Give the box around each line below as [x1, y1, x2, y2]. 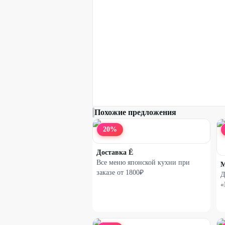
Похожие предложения [94, 108, 176, 117]
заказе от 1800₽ [96, 169, 144, 176]
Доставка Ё [96, 149, 133, 156]
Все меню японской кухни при [96, 159, 190, 166]
